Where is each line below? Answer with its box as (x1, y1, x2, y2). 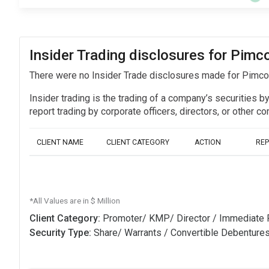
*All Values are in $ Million (29, 196, 120, 206)
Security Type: (29, 227, 94, 239)
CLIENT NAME (37, 138, 83, 147)
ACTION (195, 138, 221, 147)
